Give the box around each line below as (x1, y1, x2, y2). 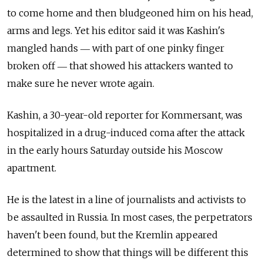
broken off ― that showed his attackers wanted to (7, 60, 233, 72)
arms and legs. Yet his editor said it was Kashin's (7, 25, 225, 37)
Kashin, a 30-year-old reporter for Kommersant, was (7, 109, 242, 122)
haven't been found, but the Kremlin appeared (7, 229, 218, 241)
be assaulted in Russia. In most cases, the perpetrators (7, 211, 252, 224)
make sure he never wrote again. (7, 77, 154, 90)
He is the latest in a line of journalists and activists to (7, 194, 246, 206)
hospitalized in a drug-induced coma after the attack (7, 127, 245, 139)
